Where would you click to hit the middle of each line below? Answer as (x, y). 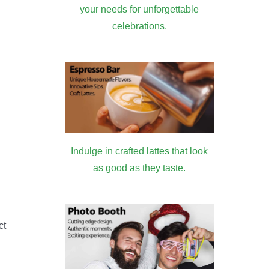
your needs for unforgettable (139, 9)
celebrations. (139, 26)
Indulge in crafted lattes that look (139, 151)
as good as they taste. (139, 168)
